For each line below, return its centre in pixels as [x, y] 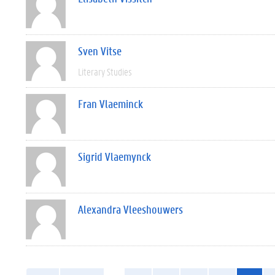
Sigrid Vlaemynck [114, 157]
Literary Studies [105, 72]
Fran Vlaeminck [110, 104]
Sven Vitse [100, 51]
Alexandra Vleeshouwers [130, 209]
